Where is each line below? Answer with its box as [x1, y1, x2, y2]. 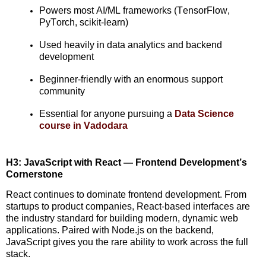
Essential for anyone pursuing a [39, 109, 175, 119]
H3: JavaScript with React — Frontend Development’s [6, 157, 247, 168]
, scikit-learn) [75, 17, 128, 28]
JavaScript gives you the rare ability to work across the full [6, 236, 248, 247]
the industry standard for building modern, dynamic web [6, 213, 238, 223]
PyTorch [39, 17, 75, 28]
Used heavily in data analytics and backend [39, 40, 222, 50]
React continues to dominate [6, 189, 128, 199]
